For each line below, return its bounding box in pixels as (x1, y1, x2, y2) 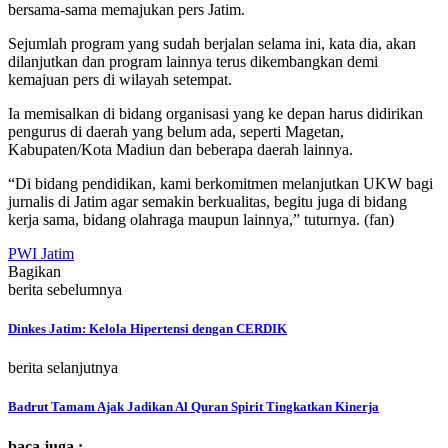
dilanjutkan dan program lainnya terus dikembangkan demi (8, 52, 378, 70)
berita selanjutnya (8, 359, 118, 377)
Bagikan (8, 262, 61, 280)
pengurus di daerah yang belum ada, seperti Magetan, (8, 122, 344, 140)
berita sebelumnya (8, 280, 122, 298)
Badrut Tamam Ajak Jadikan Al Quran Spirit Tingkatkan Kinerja (8, 399, 379, 415)
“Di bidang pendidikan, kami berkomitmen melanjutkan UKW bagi (8, 174, 433, 192)
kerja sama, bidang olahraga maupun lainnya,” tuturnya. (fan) (8, 210, 394, 228)
